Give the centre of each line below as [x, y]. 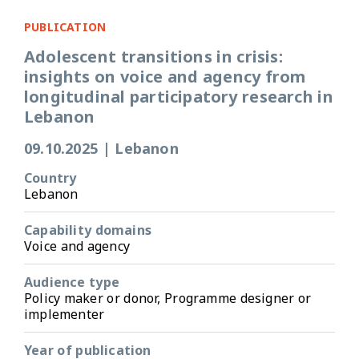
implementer [65, 314]
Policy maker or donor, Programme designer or [168, 298]
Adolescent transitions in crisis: [153, 56]
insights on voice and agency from [165, 76]
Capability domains [88, 230]
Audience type [72, 282]
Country [50, 177]
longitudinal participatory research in [179, 96]
